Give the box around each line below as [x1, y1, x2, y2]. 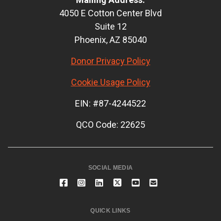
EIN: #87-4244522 [75, 98, 146, 109]
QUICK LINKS [90, 207, 131, 214]
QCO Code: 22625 [76, 119, 145, 130]
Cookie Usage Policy [71, 76, 150, 87]
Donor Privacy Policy [71, 55, 150, 66]
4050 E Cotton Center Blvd [59, 7, 162, 18]
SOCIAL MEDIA [88, 164, 133, 171]
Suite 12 [94, 21, 127, 32]
